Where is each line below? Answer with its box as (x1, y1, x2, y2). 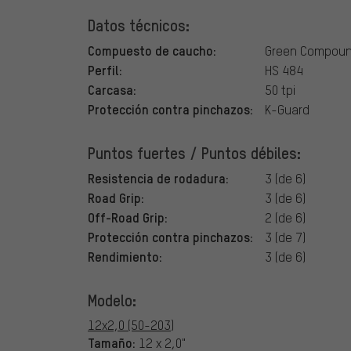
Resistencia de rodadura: (88, 169, 229, 187)
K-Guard (265, 101, 309, 118)
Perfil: (88, 61, 122, 79)
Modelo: (88, 290, 136, 311)
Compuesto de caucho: (88, 42, 216, 60)
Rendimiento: (88, 248, 162, 266)
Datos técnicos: (88, 15, 190, 36)
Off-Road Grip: (88, 208, 168, 226)
